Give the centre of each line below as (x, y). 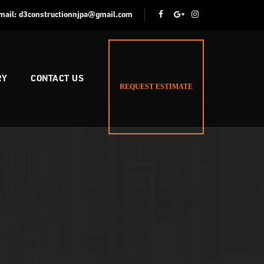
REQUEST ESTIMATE (156, 87)
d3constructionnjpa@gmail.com (76, 15)
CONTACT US (57, 79)
